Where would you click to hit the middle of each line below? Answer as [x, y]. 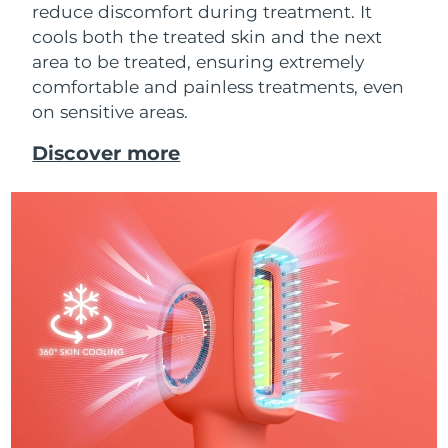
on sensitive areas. [110, 111]
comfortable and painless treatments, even [218, 86]
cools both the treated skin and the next [207, 36]
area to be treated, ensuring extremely [198, 61]
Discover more [106, 153]
